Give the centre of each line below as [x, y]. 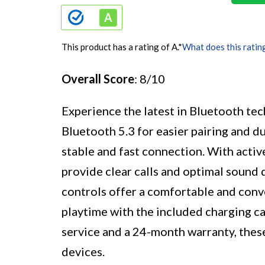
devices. [83, 252]
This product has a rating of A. [120, 47]
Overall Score [98, 79]
